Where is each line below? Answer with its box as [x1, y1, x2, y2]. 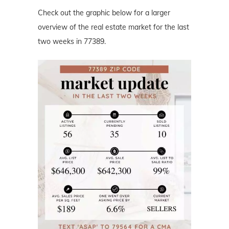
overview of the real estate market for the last [38, 22, 189, 32]
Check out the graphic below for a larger [38, 8, 170, 17]
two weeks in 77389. [38, 36, 106, 46]
